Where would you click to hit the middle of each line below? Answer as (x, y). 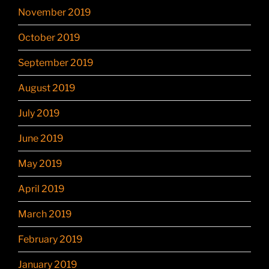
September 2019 (56, 62)
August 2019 (47, 88)
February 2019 (50, 239)
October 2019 (49, 37)
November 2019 (55, 12)
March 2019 (45, 214)
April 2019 (41, 189)
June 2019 (41, 138)
